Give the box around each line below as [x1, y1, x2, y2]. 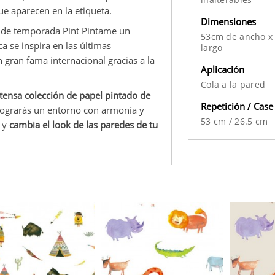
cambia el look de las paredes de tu [9, 118, 158, 131]
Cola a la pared [201, 78, 266, 90]
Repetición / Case [201, 99, 273, 112]
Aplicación [201, 63, 244, 76]
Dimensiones [201, 15, 256, 28]
